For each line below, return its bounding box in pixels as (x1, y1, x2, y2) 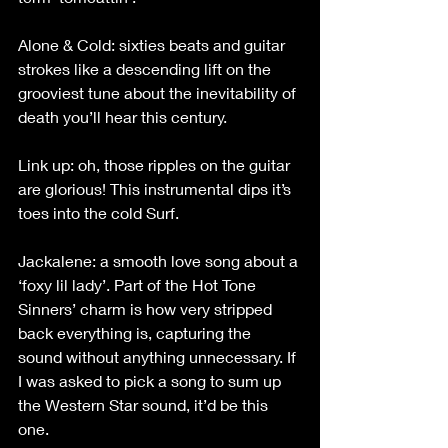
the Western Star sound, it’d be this (18, 395, 272, 414)
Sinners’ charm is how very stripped (18, 299, 276, 318)
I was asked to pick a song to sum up (18, 371, 285, 390)
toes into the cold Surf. (18, 203, 179, 222)
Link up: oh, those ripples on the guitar (18, 155, 294, 174)
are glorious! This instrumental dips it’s (18, 179, 295, 198)
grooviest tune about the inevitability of (18, 83, 300, 102)
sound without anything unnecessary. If (18, 347, 300, 366)
